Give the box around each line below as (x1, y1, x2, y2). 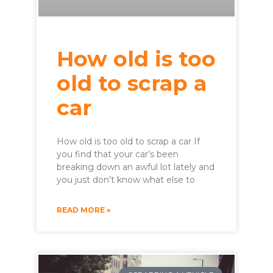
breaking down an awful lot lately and (57, 161, 214, 172)
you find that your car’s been (57, 148, 179, 160)
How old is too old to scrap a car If (57, 135, 200, 147)
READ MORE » (57, 205, 111, 214)
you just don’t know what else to (57, 174, 195, 185)
